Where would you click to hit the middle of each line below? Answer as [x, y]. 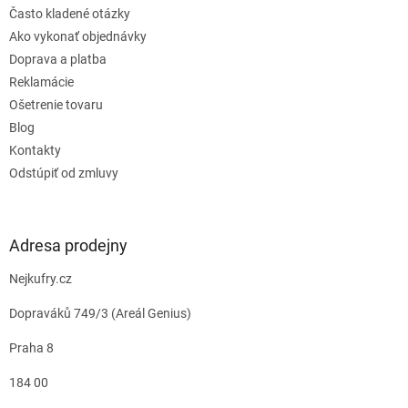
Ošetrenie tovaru [56, 105]
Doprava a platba [58, 60]
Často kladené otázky [70, 14]
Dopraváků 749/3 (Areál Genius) [100, 314]
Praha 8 [31, 348]
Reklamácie [41, 82]
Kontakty [35, 151]
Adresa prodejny [68, 246]
